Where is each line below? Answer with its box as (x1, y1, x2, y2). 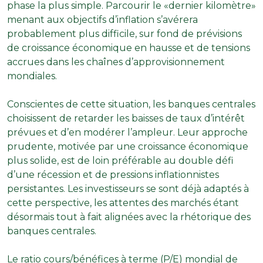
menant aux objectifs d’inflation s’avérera (7, 14, 198, 25)
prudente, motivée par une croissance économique (7, 140, 248, 152)
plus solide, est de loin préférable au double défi (7, 154, 234, 166)
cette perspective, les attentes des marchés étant (7, 197, 239, 208)
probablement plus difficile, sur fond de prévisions (7, 28, 242, 39)
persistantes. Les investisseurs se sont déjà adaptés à (7, 183, 249, 194)
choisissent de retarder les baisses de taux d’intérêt (7, 112, 245, 124)
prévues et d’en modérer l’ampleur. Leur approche (7, 126, 248, 138)
